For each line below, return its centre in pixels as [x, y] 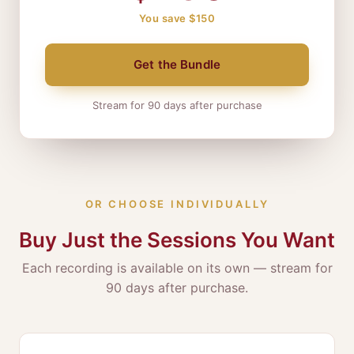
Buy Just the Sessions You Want [177, 240]
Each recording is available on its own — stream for [177, 268]
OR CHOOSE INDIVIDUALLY [177, 204]
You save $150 [177, 18]
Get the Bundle [177, 64]
